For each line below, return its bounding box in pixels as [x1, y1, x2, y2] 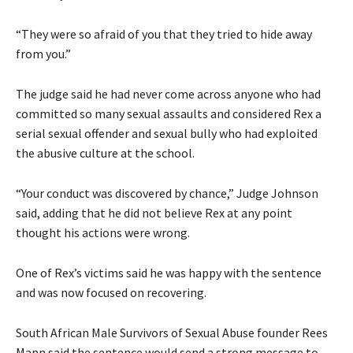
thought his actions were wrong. [16, 224, 190, 240]
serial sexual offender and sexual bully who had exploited [16, 124, 318, 141]
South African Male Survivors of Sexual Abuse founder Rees [16, 324, 328, 340]
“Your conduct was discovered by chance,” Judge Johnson [16, 184, 318, 201]
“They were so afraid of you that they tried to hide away [16, 25, 312, 42]
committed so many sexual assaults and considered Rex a [16, 105, 321, 121]
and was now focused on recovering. [16, 284, 206, 300]
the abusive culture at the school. [16, 144, 195, 161]
